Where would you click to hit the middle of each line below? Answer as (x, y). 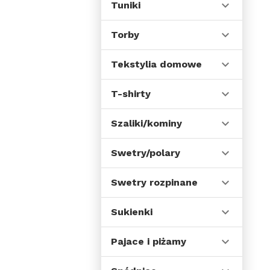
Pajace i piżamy (149, 241)
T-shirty (131, 94)
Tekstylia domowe (156, 64)
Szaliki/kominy (146, 123)
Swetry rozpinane (154, 182)
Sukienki (132, 212)
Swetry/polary (146, 153)
